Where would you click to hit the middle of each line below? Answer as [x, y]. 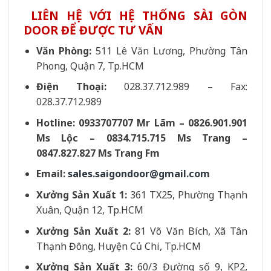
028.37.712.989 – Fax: [177, 87]
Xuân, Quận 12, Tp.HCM [90, 210]
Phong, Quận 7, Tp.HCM [90, 66]
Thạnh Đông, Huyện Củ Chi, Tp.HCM [118, 246]
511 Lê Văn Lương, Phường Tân [169, 51]
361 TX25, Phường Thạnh [187, 194]
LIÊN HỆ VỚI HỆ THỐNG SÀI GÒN [135, 15]
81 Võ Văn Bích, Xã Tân [189, 231]
